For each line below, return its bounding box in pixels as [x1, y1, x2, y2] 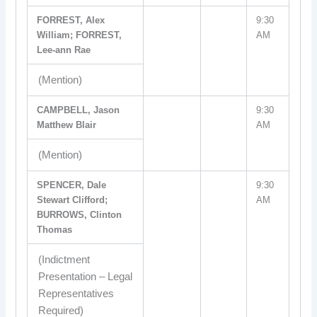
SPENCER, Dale [37, 180, 107, 190]
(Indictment [38, 254, 90, 265]
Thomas [37, 224, 73, 235]
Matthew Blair [37, 120, 97, 130]
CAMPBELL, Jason [37, 105, 120, 115]
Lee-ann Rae [37, 45, 91, 55]
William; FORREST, [37, 30, 122, 40]
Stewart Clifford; [37, 195, 108, 205]
